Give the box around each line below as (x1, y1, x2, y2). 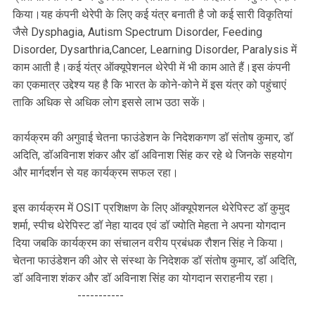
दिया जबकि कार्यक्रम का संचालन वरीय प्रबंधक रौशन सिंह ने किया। (13, 236, 285, 250)
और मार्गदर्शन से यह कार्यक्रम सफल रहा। (13, 165, 179, 179)
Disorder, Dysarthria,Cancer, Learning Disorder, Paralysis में (13, 42, 297, 56)
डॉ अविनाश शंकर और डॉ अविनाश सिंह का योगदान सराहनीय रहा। (13, 271, 275, 285)
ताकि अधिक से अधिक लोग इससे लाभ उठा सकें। (13, 95, 207, 109)
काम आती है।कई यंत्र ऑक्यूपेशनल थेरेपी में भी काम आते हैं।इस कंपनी (13, 60, 290, 74)
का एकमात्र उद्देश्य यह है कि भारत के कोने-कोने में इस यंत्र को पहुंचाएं (13, 77, 286, 91)
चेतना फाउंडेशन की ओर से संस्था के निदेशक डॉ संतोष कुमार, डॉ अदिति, (13, 253, 297, 267)
